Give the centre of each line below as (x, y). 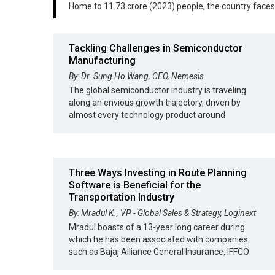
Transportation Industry (122, 197)
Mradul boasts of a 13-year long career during (157, 227)
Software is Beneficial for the (135, 185)
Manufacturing (102, 60)
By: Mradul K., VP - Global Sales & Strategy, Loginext (162, 213)
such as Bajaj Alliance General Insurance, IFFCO (159, 252)
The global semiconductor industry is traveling (157, 90)
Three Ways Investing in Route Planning (158, 173)
